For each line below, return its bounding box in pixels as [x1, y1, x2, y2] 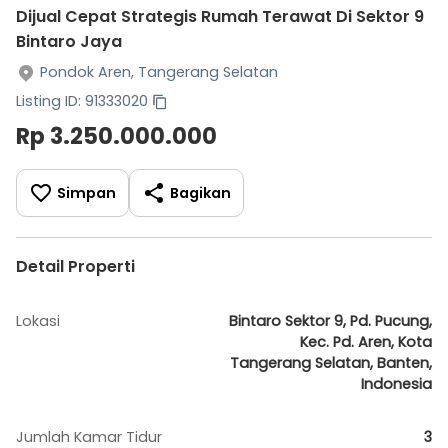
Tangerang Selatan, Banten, [230, 353, 432, 373]
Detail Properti [16, 255, 135, 278]
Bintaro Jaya [16, 30, 122, 53]
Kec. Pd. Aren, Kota [300, 332, 432, 352]
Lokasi [16, 311, 60, 331]
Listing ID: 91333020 [16, 91, 148, 111]
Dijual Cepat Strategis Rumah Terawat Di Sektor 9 [16, 5, 424, 28]
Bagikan [170, 182, 231, 203]
